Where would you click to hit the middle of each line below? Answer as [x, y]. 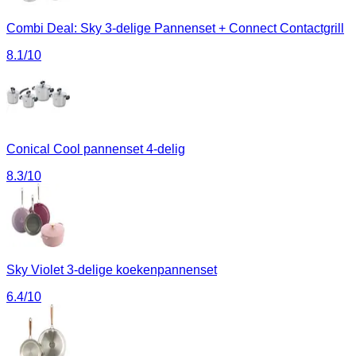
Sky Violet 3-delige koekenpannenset [112, 270]
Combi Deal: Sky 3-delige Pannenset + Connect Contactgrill [175, 29]
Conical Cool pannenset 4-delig [96, 149]
